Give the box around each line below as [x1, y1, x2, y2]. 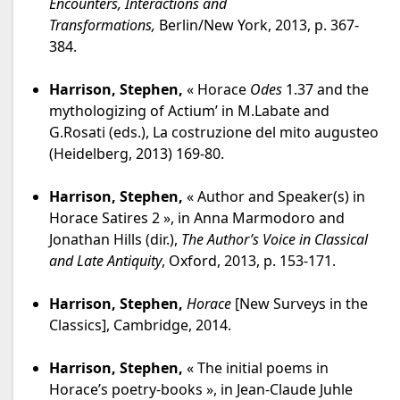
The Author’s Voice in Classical [181, 229, 368, 250]
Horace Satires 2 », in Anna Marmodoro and [49, 208, 345, 229]
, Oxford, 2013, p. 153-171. [162, 251, 336, 271]
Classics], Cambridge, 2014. [49, 315, 231, 336]
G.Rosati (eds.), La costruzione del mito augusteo [49, 122, 379, 143]
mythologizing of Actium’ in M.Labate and [49, 101, 329, 121]
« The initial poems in [183, 358, 329, 379]
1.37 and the [286, 79, 369, 100]
